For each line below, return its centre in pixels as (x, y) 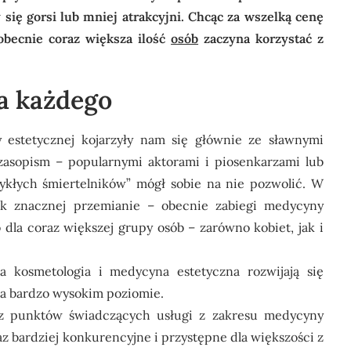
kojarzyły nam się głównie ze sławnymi (199, 139)
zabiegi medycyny (269, 205)
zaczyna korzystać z (261, 38)
